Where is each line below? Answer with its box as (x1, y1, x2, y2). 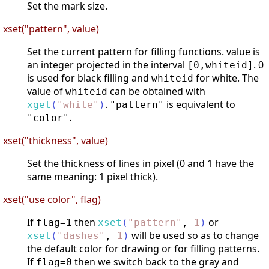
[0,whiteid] (187, 59, 253, 71)
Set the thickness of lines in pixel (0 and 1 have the (27, 157, 254, 171)
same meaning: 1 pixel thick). (27, 170, 158, 184)
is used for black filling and (27, 71, 151, 85)
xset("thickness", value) (3, 134, 108, 148)
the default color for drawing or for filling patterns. (27, 242, 259, 256)
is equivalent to (164, 98, 235, 112)
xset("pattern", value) (3, 22, 99, 36)
